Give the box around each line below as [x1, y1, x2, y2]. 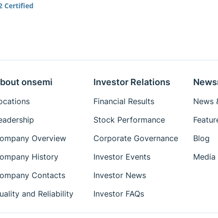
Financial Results [93, 96, 154, 106]
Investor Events [93, 152, 150, 162]
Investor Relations [93, 77, 170, 87]
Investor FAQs [93, 189, 144, 199]
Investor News [93, 170, 146, 180]
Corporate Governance [93, 133, 178, 143]
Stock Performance [93, 115, 165, 125]
